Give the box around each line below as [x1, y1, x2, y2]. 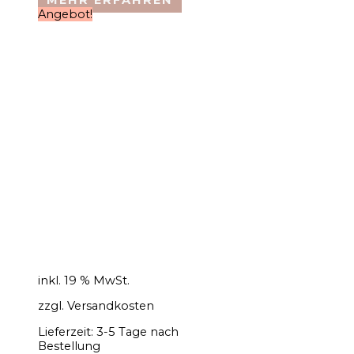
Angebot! [38, 6, 92, 21]
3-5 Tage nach [96, 324, 179, 339]
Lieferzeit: [38, 324, 96, 339]
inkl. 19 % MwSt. [38, 273, 130, 288]
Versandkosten [67, 299, 154, 314]
